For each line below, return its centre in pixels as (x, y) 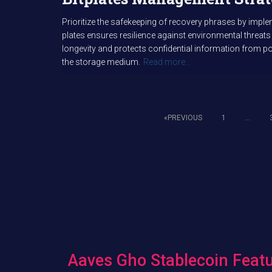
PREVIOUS (185, 118)
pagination (115, 175)
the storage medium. (101, 62)
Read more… (167, 62)
